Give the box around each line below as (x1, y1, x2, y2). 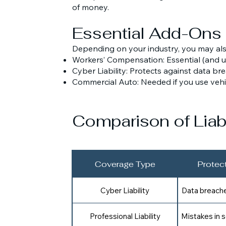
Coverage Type (94, 158, 155, 169)
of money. (72, 2, 109, 12)
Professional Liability (89, 211, 160, 221)
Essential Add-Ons (72, 23, 221, 43)
